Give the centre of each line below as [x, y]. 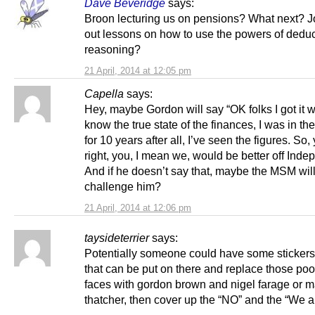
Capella [104, 94]
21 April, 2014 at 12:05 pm [138, 71]
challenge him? [123, 187]
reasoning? [112, 50]
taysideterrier [117, 238]
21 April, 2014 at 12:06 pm [138, 208]
